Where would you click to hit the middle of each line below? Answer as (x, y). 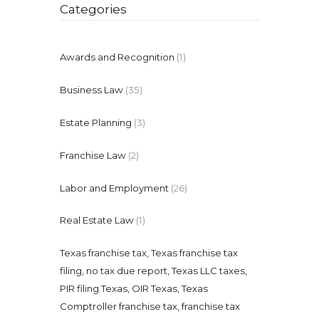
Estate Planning (96, 122)
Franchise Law (93, 155)
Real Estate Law (97, 220)
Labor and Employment (114, 188)
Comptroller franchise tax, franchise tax (150, 307)
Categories (93, 10)
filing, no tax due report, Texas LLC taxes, (153, 271)
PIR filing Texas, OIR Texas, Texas (134, 289)
